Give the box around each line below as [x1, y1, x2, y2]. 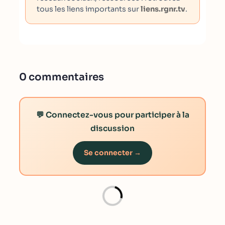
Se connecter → [84, 148, 141, 157]
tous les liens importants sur [37, 5, 141, 14]
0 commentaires [19, 71, 104, 83]
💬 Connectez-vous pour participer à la [36, 110, 189, 120]
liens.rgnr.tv [141, 5, 185, 14]
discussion [90, 124, 135, 133]
